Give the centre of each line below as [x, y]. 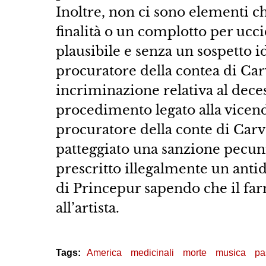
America [104, 252]
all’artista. [87, 208]
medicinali [152, 252]
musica [230, 252]
